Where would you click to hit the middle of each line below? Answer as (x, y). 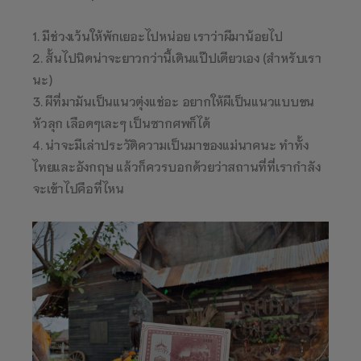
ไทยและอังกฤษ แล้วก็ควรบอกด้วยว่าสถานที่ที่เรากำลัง (176, 166)
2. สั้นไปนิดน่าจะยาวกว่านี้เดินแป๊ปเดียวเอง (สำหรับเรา (177, 57)
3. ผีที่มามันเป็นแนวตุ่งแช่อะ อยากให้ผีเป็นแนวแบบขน (173, 101)
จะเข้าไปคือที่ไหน (78, 188)
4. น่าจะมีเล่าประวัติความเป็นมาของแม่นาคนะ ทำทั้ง (170, 144)
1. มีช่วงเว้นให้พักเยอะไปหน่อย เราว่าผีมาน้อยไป (158, 35)
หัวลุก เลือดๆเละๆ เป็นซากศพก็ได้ (121, 122)
